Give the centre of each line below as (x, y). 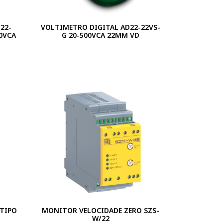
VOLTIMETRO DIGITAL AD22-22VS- (101, 27)
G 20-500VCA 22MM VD (101, 35)
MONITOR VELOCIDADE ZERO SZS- (101, 211)
